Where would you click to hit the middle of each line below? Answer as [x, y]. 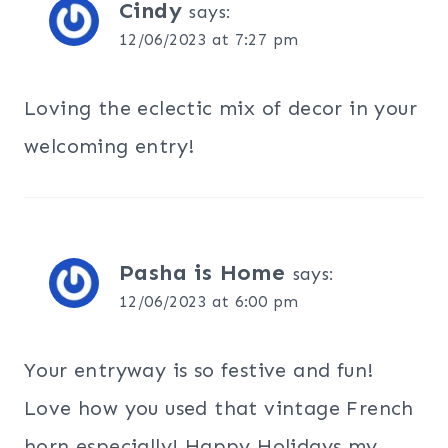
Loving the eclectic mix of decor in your [220, 108]
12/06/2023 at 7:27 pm [209, 40]
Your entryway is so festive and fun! [199, 370]
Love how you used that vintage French [219, 408]
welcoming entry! [109, 146]
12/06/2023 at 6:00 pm [209, 302]
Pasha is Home [202, 273]
